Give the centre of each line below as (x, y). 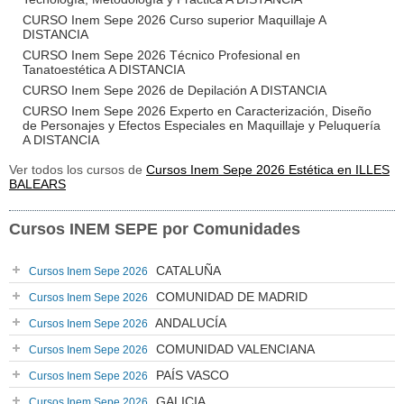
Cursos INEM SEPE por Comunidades (155, 229)
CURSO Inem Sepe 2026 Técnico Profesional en (161, 55)
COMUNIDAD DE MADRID (230, 297)
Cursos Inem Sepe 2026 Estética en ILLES (268, 170)
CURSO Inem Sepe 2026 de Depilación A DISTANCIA (174, 90)
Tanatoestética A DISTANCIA (104, 69)
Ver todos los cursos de (78, 170)
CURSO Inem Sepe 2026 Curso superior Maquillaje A (174, 20)
